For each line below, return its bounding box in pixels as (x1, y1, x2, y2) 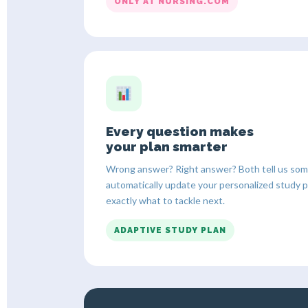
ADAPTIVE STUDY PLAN (114, 225, 226, 235)
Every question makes (106, 123, 254, 139)
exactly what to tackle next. (106, 194, 225, 206)
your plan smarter (106, 138, 228, 154)
